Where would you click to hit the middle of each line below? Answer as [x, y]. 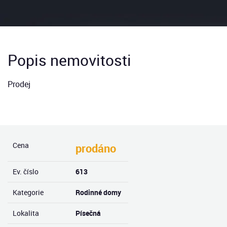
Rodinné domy [98, 192]
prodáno [96, 148]
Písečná [88, 213]
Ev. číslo [26, 172]
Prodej [19, 84]
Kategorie [28, 192]
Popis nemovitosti [69, 60]
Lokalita [26, 213]
